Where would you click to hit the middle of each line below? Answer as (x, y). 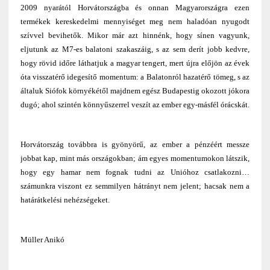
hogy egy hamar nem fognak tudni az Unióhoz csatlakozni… (135, 172)
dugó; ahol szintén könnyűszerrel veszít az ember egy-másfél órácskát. (135, 104)
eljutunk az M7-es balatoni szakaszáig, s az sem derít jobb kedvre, (135, 49)
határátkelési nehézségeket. (65, 199)
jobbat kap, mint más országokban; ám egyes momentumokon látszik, (135, 158)
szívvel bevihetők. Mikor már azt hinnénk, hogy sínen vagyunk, (135, 35)
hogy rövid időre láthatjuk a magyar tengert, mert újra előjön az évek (135, 63)
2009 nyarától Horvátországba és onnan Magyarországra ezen (135, 7)
